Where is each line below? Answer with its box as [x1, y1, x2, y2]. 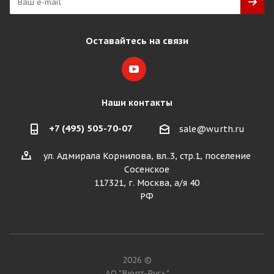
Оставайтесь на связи [86, 35, 188, 46]
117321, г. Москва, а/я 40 [94, 177, 199, 189]
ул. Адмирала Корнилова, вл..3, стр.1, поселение [43, 150, 251, 162]
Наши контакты [102, 97, 172, 108]
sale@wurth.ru [179, 124, 245, 135]
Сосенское [124, 164, 169, 176]
